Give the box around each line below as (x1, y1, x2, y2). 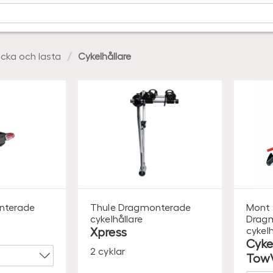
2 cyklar (90, 244, 126, 257)
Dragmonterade (118, 200, 191, 213)
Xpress (90, 224, 127, 239)
